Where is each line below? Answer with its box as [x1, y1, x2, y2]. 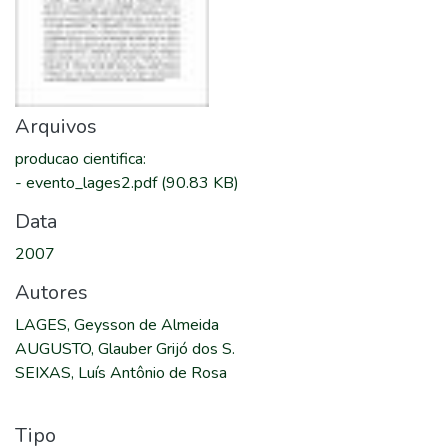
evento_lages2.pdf [26, 172, 161, 194]
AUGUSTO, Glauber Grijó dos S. [15, 338, 235, 360]
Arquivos [15, 113, 97, 140]
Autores [15, 279, 88, 306]
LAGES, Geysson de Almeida [15, 314, 219, 336]
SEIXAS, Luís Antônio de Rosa [15, 362, 227, 384]
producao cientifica [15, 148, 143, 170]
